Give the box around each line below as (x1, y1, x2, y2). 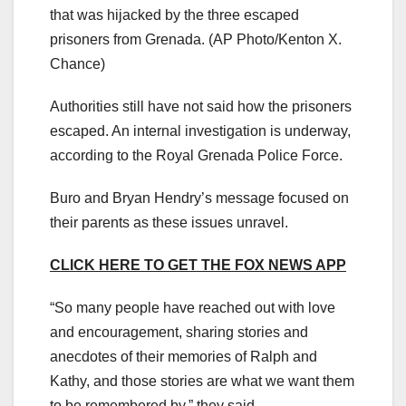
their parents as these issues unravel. (50, 214, 292, 230)
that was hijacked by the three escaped (50, 6, 299, 23)
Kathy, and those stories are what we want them (50, 372, 354, 389)
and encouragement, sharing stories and (50, 324, 308, 340)
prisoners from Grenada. (50, 31, 205, 47)
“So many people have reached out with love (50, 299, 335, 315)
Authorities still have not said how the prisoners (50, 98, 352, 114)
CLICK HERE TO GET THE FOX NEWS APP (50, 256, 346, 273)
